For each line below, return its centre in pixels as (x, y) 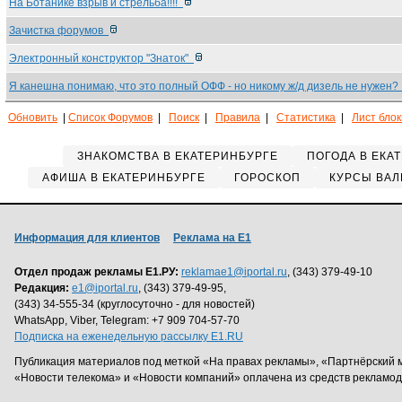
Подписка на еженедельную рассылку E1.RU (129, 336)
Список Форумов (110, 118)
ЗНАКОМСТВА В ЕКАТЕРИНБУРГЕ (178, 156)
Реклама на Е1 (212, 238)
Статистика (306, 118)
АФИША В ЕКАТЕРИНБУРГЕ (123, 178)
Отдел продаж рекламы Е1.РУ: (96, 272)
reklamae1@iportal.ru (234, 272)
